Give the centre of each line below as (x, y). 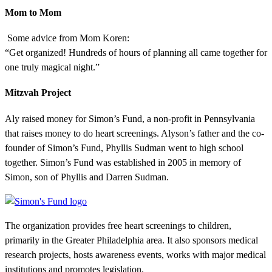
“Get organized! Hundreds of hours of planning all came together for (136, 52)
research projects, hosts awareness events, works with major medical (135, 254)
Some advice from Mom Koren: (67, 38)
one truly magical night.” (52, 67)
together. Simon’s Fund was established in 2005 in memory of (123, 162)
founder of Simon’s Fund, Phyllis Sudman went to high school (124, 148)
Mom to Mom (33, 12)
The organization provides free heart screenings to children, (118, 225)
